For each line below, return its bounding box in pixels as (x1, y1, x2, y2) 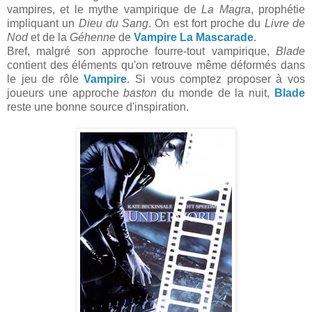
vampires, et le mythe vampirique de (7, 3, 202, 15)
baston (123, 87, 162, 99)
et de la (28, 31, 70, 43)
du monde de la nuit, (162, 87, 275, 99)
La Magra (201, 3, 251, 15)
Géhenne (70, 31, 118, 43)
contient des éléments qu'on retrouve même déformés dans (7, 59, 305, 71)
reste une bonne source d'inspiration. (7, 101, 189, 113)
